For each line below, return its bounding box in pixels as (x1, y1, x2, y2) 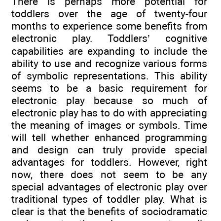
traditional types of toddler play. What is (11, 193, 207, 206)
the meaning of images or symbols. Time (11, 119, 207, 132)
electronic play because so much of (11, 94, 207, 107)
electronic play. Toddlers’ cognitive (11, 32, 207, 45)
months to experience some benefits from (11, 20, 207, 33)
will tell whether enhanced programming (11, 131, 207, 144)
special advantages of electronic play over (11, 181, 207, 193)
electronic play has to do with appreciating (11, 107, 207, 119)
